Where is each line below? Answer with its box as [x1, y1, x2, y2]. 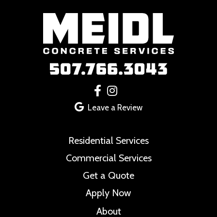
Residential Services [68, 135, 149, 147]
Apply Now [86, 187, 131, 199]
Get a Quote [83, 170, 134, 182]
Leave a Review [88, 103, 142, 113]
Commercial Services [65, 152, 152, 164]
